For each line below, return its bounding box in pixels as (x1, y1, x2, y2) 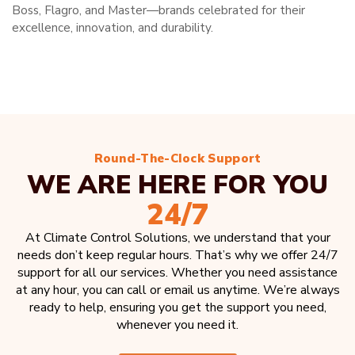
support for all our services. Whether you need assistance (17, 264, 338, 282)
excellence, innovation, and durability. (12, 19, 213, 36)
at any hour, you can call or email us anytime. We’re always (15, 281, 340, 300)
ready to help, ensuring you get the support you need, (29, 299, 326, 317)
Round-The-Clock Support (94, 151, 261, 166)
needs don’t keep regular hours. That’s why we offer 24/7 (17, 246, 338, 265)
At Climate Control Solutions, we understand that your (25, 229, 330, 247)
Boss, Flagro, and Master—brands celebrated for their (12, 2, 305, 18)
